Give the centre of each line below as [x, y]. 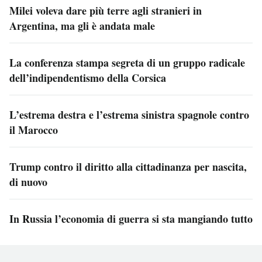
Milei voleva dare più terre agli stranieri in [106, 10]
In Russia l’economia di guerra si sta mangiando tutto [131, 218]
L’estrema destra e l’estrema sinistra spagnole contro [129, 114]
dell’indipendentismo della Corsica [88, 77]
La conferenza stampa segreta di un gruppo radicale [127, 62]
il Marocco [34, 130]
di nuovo [28, 182]
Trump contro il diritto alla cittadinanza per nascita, [128, 166]
